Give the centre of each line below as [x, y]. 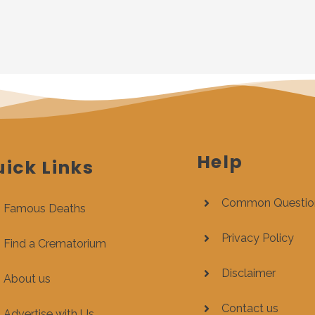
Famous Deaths [44, 208]
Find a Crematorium [54, 244]
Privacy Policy [257, 238]
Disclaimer [248, 273]
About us [27, 279]
